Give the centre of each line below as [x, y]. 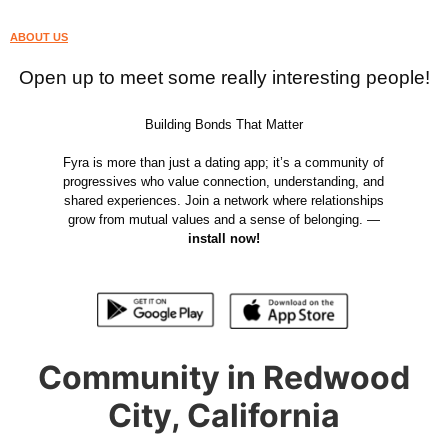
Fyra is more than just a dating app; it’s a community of [224, 162]
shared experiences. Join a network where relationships [223, 200]
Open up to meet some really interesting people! [224, 77]
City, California [224, 415]
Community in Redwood [224, 377]
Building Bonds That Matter [223, 124]
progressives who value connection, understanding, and [224, 181]
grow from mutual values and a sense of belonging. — [223, 219]
